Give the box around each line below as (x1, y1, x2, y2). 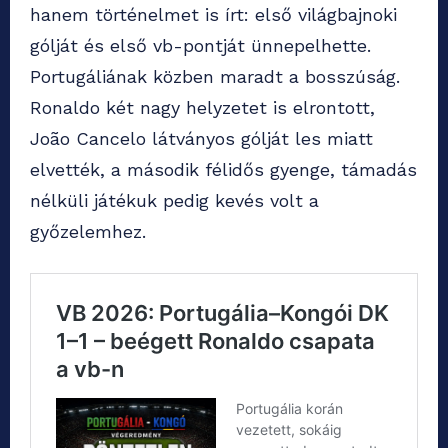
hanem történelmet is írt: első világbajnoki (30, 4, 397, 26)
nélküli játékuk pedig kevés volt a (30, 190, 319, 212)
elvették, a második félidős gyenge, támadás (30, 159, 417, 181)
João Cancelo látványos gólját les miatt (30, 128, 373, 150)
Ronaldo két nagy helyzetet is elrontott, (30, 97, 375, 119)
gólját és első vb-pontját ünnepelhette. (30, 35, 371, 57)
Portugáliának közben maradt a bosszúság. (30, 66, 400, 88)
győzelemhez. (30, 221, 146, 243)
